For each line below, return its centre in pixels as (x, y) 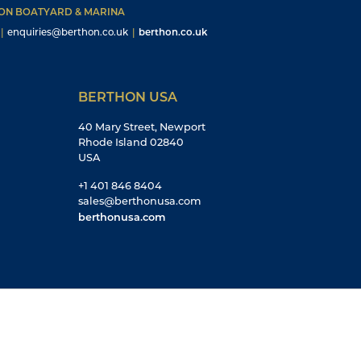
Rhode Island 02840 (131, 142)
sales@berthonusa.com (140, 201)
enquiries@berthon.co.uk (68, 32)
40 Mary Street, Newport (142, 127)
